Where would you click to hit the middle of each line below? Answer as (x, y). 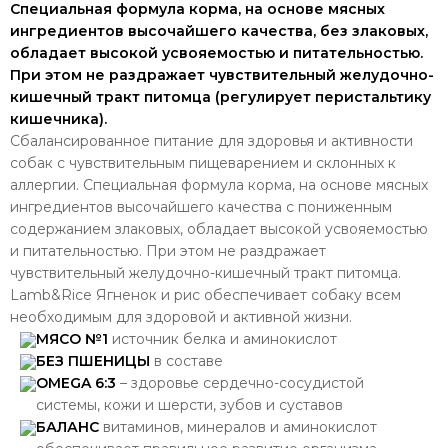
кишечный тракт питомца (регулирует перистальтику (220, 96)
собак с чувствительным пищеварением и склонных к (203, 162)
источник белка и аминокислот (224, 338)
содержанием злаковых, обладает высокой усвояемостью (219, 228)
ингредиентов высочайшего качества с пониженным (201, 206)
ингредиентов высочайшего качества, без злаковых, (219, 30)
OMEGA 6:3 (76, 382)
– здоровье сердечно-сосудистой (242, 382)
